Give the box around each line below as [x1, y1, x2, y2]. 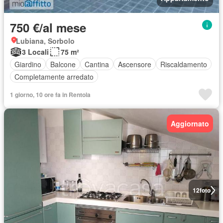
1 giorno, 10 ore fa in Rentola [10, 90, 91, 99]
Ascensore [118, 59, 151, 69]
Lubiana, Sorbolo [16, 36, 75, 46]
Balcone [50, 59, 76, 69]
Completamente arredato [14, 71, 94, 82]
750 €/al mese [10, 19, 86, 36]
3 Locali [22, 47, 49, 57]
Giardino [14, 59, 41, 69]
